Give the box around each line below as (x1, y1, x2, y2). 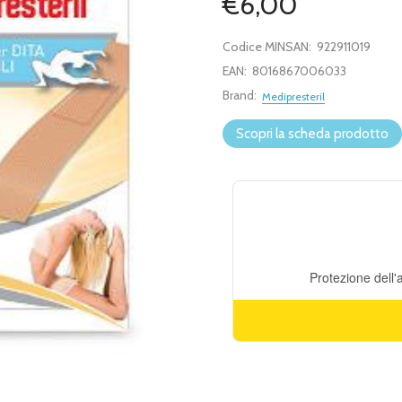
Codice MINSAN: (223, 39, 311, 56)
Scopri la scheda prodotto (236, 126, 389, 143)
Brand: (223, 87, 257, 104)
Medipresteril (262, 90, 325, 104)
